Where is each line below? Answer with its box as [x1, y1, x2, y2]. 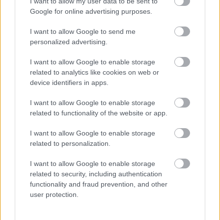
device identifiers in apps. [30, 78, 109, 86]
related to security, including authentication [30, 169, 162, 178]
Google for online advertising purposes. [30, 7, 152, 15]
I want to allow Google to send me [30, 27, 136, 35]
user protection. [30, 190, 79, 198]
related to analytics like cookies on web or [30, 68, 159, 76]
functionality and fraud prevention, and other [30, 180, 167, 188]
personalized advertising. [30, 37, 108, 46]
